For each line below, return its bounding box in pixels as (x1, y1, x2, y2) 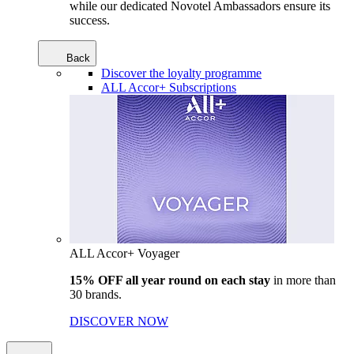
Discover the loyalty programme (101, 66, 262, 80)
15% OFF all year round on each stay (70, 273, 270, 287)
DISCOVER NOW (70, 314, 168, 328)
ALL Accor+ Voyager (70, 247, 179, 260)
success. (70, 13, 110, 27)
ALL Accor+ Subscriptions (101, 81, 236, 94)
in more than (270, 273, 336, 287)
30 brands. (70, 288, 122, 301)
